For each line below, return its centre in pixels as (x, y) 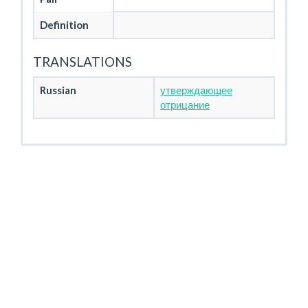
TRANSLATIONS (82, 62)
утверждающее (196, 90)
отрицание (185, 104)
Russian (58, 90)
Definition (64, 25)
